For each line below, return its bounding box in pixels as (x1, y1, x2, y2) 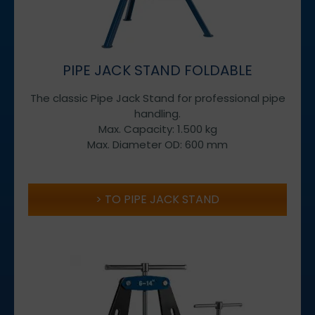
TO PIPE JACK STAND (105, 191, 219, 207)
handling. (134, 105, 181, 121)
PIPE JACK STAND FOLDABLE (63, 60, 252, 80)
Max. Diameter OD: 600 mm (87, 136, 228, 152)
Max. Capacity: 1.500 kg (98, 121, 217, 136)
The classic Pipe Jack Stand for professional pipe (30, 90, 285, 105)
